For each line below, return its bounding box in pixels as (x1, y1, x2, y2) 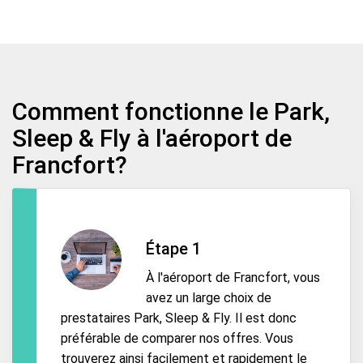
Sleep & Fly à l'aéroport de (12, 123, 292, 152)
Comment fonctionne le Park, (12, 96, 330, 126)
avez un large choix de (146, 290, 271, 306)
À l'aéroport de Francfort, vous (146, 270, 320, 286)
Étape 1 (146, 238, 201, 258)
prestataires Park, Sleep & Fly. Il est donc (61, 310, 297, 327)
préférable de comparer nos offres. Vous (61, 331, 293, 347)
